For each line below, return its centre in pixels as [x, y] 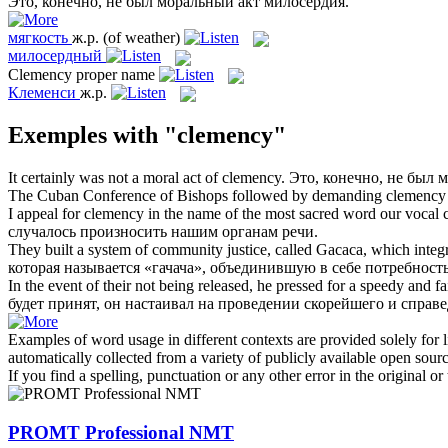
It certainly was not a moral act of [115, 178]
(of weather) [141, 37]
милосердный [55, 56]
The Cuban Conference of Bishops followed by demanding [197, 196]
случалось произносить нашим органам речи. [163, 232]
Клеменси [42, 92]
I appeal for [46, 214]
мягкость [38, 37]
